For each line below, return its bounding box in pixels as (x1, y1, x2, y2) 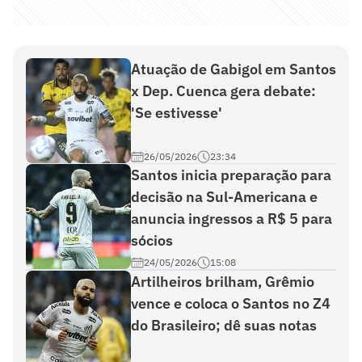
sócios (131, 231, 173, 250)
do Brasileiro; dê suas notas (131, 316, 317, 335)
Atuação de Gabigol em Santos (131, 60, 336, 78)
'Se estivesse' (131, 103, 222, 122)
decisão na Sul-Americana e (131, 187, 318, 206)
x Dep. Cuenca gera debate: (131, 82, 316, 100)
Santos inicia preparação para (131, 166, 331, 184)
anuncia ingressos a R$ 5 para (131, 209, 332, 228)
